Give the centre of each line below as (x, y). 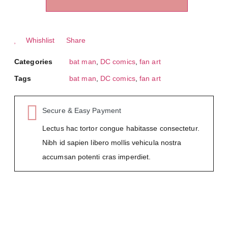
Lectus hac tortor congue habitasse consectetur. (121, 128)
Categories (33, 61)
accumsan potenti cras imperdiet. (97, 156)
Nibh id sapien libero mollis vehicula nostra (112, 142)
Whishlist (40, 40)
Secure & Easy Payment (82, 110)
